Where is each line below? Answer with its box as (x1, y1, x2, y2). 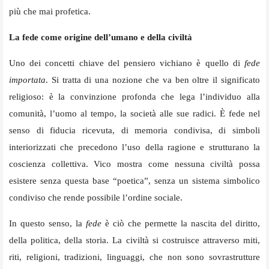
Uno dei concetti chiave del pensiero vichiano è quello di (9, 58, 244, 68)
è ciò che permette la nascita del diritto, (101, 219, 260, 229)
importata (9, 75, 46, 85)
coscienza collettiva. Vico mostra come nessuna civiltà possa (9, 159, 260, 169)
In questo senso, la (9, 219, 86, 229)
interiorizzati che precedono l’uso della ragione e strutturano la (9, 142, 260, 153)
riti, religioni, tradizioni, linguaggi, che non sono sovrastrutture (9, 252, 260, 262)
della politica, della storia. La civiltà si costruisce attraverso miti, (9, 235, 260, 246)
